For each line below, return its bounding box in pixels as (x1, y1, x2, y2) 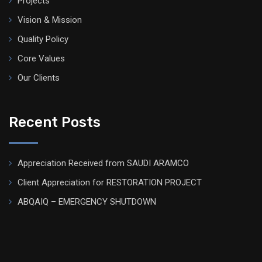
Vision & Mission (18, 15, 82, 25)
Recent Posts (9, 114, 101, 130)
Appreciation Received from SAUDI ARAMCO (18, 158, 189, 168)
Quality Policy (18, 34, 68, 44)
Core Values (18, 53, 65, 64)
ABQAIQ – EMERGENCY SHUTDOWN (18, 196, 156, 207)
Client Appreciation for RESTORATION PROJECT (18, 177, 202, 188)
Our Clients (18, 73, 60, 83)
